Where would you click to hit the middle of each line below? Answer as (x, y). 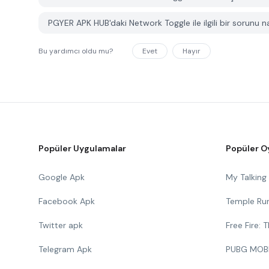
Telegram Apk (65, 249)
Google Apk (62, 177)
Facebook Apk (67, 201)
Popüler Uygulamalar (82, 148)
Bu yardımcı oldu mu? (76, 51)
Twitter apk (61, 225)
